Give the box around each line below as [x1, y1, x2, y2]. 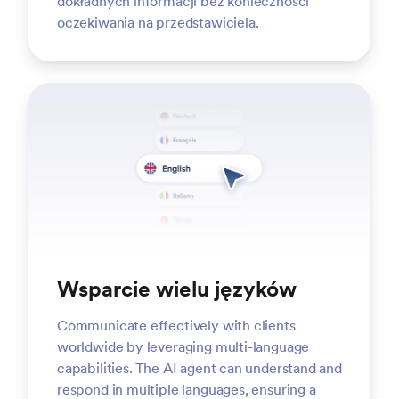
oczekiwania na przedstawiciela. [57, 13, 259, 31]
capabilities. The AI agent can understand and [57, 359, 342, 377]
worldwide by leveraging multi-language [57, 338, 310, 355]
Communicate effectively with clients [57, 316, 296, 334]
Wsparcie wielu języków [57, 275, 297, 303]
